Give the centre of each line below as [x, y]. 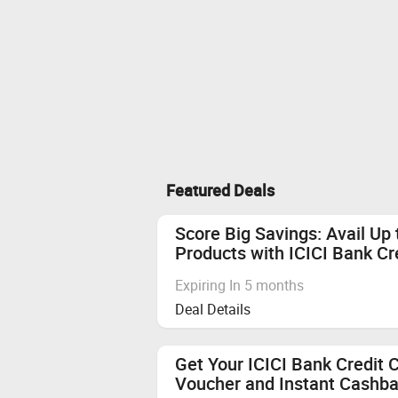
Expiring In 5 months [239, 285]
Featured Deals [220, 190]
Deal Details [213, 309]
